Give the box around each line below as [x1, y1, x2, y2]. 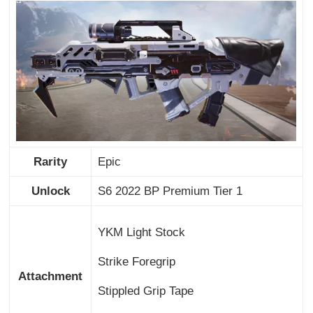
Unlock [31, 184, 70, 198]
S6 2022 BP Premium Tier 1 [97, 184, 242, 198]
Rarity [34, 155, 68, 169]
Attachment [18, 270, 83, 284]
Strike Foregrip [97, 255, 175, 269]
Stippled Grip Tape [97, 284, 194, 298]
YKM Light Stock [97, 226, 185, 240]
